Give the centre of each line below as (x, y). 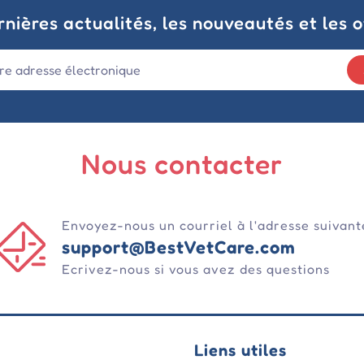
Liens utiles (240, 351)
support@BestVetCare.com (178, 247)
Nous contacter (182, 164)
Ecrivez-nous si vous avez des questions (195, 269)
